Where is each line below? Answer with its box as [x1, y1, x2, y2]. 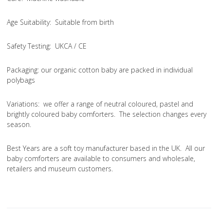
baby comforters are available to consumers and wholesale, [7, 153, 195, 163]
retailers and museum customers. [7, 163, 115, 173]
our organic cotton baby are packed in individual [41, 65, 193, 74]
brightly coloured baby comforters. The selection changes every [7, 109, 206, 119]
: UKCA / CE [50, 41, 87, 51]
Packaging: [7, 65, 41, 74]
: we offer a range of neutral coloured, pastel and [38, 99, 193, 109]
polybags [7, 75, 35, 85]
